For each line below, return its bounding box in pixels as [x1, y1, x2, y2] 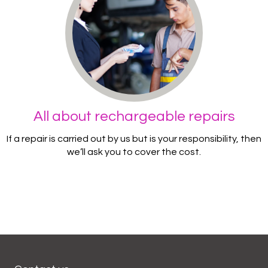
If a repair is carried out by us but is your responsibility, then [7, 133, 261, 144]
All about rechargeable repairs [33, 108, 235, 124]
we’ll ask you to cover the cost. [67, 147, 201, 157]
